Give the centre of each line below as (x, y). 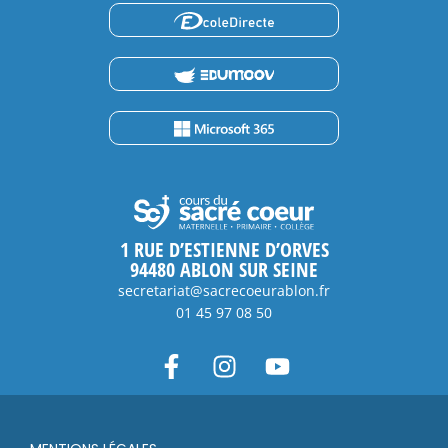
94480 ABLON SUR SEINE (224, 270)
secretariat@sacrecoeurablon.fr (224, 291)
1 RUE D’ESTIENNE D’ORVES (224, 250)
